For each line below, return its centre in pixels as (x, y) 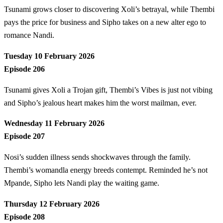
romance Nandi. (29, 35)
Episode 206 (24, 69)
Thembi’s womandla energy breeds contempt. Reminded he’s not (106, 170)
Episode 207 (24, 136)
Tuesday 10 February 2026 (49, 56)
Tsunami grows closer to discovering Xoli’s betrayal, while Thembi (109, 9)
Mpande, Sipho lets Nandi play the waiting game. (82, 183)
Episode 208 (24, 217)
